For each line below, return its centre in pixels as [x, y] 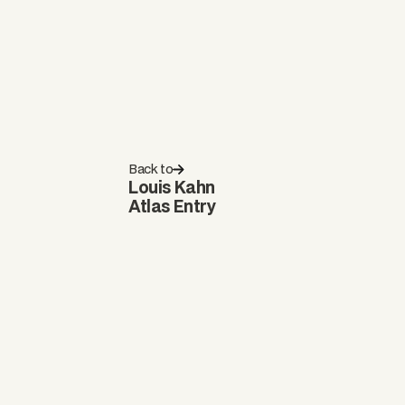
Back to [151, 168]
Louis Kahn [172, 186]
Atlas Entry [173, 205]
